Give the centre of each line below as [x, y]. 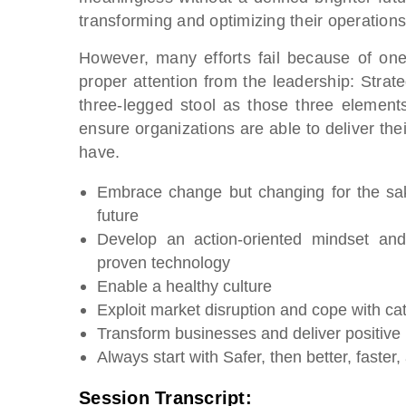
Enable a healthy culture [184, 286]
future [118, 215]
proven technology [164, 262]
